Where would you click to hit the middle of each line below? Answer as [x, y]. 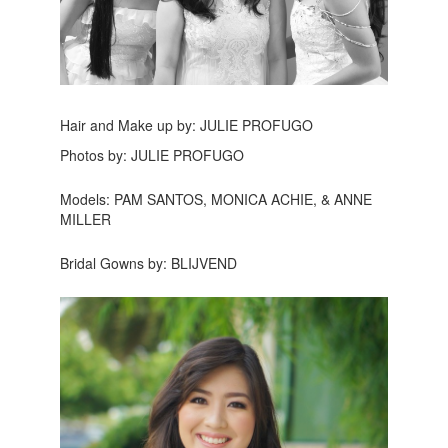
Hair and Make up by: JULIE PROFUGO [186, 125]
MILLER [85, 219]
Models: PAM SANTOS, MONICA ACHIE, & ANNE [215, 199]
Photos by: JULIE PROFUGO [151, 155]
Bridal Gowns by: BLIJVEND [148, 263]
